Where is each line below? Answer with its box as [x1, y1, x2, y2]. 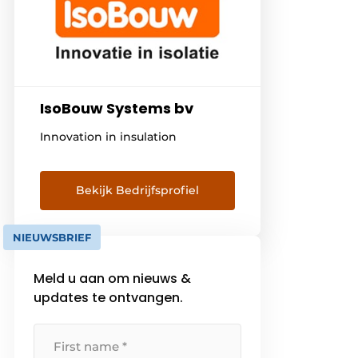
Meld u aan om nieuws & [34, 268, 192, 288]
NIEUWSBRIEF [13, 230, 92, 244]
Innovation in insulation [40, 129, 177, 144]
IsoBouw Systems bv [40, 97, 194, 118]
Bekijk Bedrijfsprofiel [76, 182, 200, 197]
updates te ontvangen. [34, 288, 184, 307]
